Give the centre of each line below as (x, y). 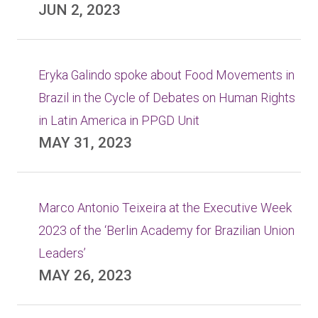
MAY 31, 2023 (85, 143)
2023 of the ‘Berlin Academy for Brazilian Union (166, 230)
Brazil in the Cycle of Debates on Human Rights (167, 98)
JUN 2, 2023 (79, 10)
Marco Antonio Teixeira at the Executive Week (165, 208)
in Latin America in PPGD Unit (119, 120)
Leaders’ (62, 253)
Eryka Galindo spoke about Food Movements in (166, 75)
